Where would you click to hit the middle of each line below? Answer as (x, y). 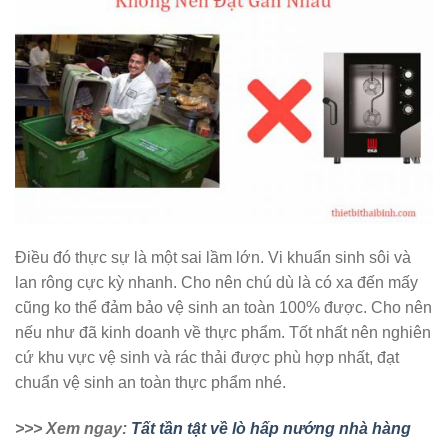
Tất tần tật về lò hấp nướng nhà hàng (269, 428)
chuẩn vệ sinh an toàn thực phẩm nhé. (150, 382)
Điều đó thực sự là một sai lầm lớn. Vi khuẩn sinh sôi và (213, 257)
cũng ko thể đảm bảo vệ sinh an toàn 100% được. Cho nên (223, 307)
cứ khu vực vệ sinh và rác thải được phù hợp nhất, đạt (207, 357)
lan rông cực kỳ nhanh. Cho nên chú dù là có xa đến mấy (216, 282)
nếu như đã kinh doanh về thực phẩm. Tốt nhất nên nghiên (223, 332)
